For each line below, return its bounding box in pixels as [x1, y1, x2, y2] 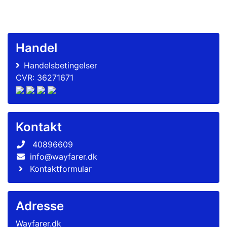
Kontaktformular [30, 163, 92, 174]
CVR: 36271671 [16, 72, 73, 83]
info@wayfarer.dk [30, 151, 97, 162]
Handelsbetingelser [24, 60, 97, 70]
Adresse [16, 198, 64, 213]
